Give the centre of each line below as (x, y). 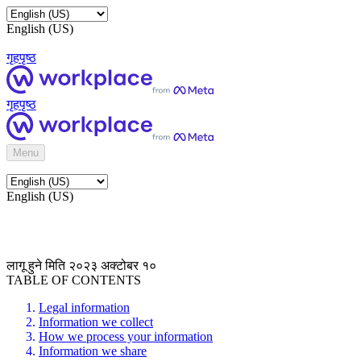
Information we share (93, 351)
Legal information (84, 307)
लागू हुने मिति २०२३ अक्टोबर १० (81, 265)
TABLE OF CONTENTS (74, 280)
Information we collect (96, 322)
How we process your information (126, 336)
